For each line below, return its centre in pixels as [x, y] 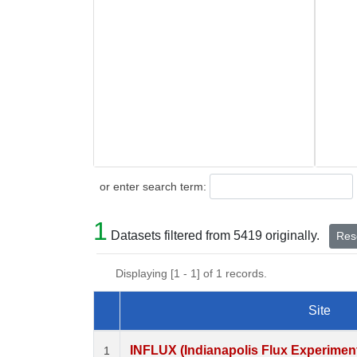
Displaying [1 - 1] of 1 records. [198, 274]
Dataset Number [152, 329]
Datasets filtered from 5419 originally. [215, 236]
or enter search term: [150, 186]
